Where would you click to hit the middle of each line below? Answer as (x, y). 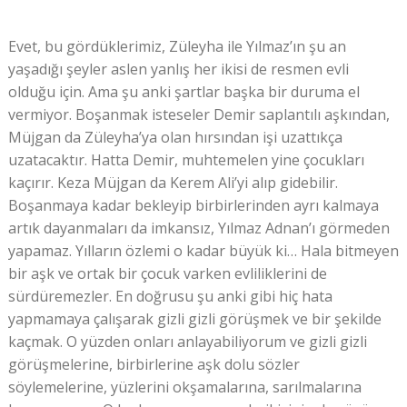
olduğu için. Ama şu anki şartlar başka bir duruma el (184, 91)
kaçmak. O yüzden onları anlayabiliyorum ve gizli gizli (187, 341)
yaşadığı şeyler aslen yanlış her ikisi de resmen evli (178, 69)
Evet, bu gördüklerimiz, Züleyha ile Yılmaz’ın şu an (177, 46)
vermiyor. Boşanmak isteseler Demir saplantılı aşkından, (199, 114)
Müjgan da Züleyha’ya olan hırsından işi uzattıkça (175, 137)
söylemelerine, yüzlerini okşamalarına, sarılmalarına (184, 387)
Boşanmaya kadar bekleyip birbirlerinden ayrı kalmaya (193, 205)
